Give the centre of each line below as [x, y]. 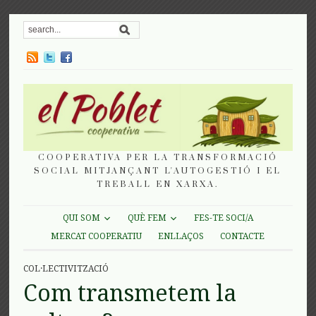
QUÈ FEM [147, 218]
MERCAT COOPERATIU [97, 236]
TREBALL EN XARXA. [158, 184]
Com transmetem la [130, 293]
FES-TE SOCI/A [223, 218]
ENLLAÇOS [181, 236]
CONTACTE [243, 236]
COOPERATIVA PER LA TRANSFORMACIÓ [158, 157]
